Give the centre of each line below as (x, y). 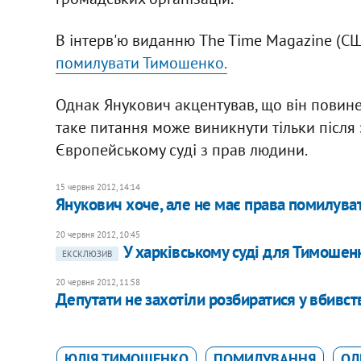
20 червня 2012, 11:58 (98, 282)
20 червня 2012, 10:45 (98, 234)
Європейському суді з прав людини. (181, 149)
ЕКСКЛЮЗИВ (87, 253)
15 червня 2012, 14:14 (98, 187)
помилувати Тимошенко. (141, 62)
